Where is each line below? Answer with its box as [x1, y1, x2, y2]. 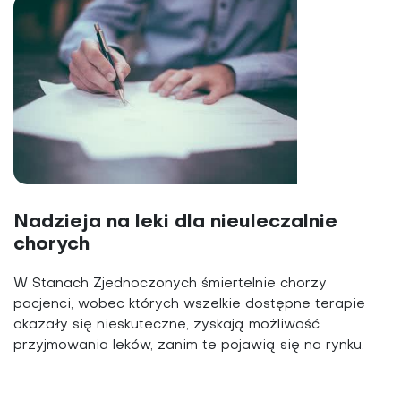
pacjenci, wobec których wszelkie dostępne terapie [13, 298, 365, 311]
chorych [13, 235, 90, 255]
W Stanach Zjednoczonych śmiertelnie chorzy [13, 277, 327, 291]
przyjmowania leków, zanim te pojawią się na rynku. [13, 339, 364, 353]
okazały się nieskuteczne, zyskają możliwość [13, 319, 320, 332]
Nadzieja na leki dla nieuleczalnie [13, 213, 337, 233]
